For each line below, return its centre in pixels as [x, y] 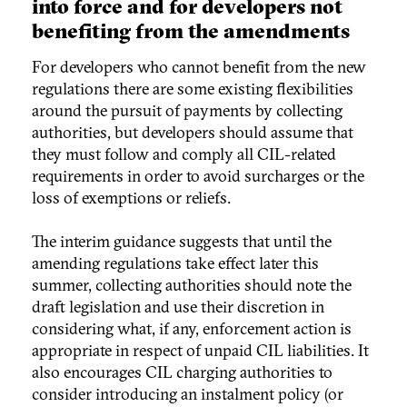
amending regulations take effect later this [175, 263]
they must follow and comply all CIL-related [184, 154]
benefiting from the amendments [191, 30]
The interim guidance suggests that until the [182, 241]
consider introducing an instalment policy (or [188, 393]
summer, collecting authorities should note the [192, 284]
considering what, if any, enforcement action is [192, 328]
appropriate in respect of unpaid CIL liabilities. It [200, 350]
